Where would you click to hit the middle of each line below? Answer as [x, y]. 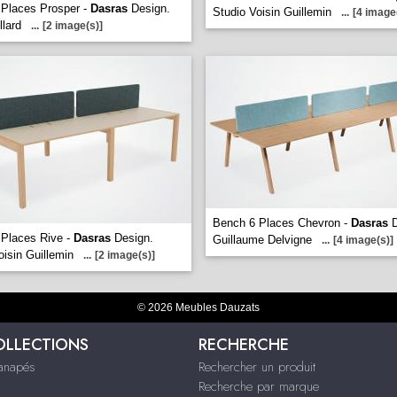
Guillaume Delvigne [262, 240]
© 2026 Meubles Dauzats [198, 307]
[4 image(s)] [363, 240]
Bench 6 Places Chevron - [282, 223]
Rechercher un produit [257, 367]
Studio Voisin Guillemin [272, 12]
